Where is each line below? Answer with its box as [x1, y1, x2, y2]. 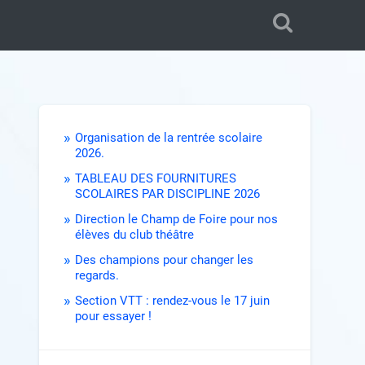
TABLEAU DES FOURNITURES [75, 171, 237, 187]
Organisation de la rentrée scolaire [75, 130, 263, 146]
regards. [75, 268, 120, 284]
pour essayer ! [75, 309, 152, 324]
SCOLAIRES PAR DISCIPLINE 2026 [75, 187, 261, 202]
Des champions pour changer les [75, 253, 254, 268]
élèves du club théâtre [75, 227, 195, 243]
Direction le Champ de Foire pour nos [75, 212, 279, 227]
